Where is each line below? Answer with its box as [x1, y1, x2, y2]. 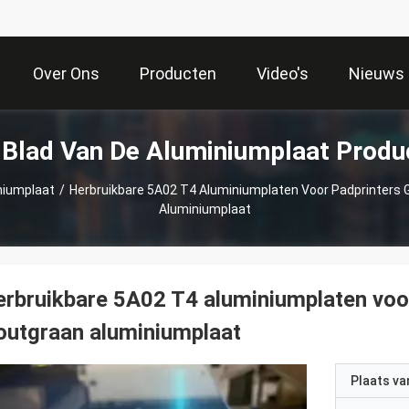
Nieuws [349, 64, 404, 84]
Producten [140, 64, 216, 84]
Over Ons [33, 64, 100, 84]
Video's [257, 64, 309, 84]
